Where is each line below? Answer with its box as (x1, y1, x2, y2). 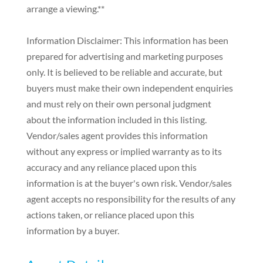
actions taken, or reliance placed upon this (26, 208, 194, 220)
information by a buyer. (26, 224, 119, 236)
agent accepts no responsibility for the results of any (26, 193, 235, 204)
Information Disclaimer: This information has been (26, 34, 228, 46)
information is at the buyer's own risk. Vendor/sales (26, 177, 232, 188)
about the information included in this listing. (26, 113, 207, 125)
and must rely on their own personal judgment (26, 97, 211, 109)
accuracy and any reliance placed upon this (26, 161, 197, 173)
